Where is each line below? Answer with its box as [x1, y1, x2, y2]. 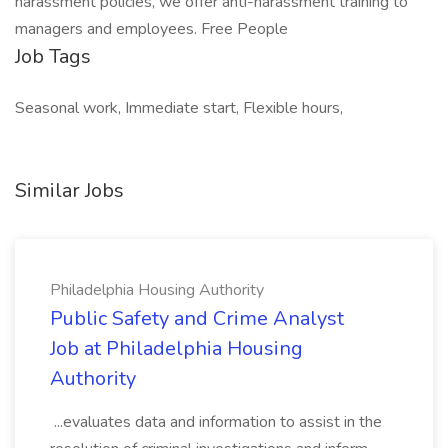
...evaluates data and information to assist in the [50, 411, 382, 433]
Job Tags [15, 43, 91, 70]
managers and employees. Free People [15, 18, 288, 40]
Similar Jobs [15, 177, 124, 204]
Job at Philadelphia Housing [50, 335, 303, 362]
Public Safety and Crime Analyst [50, 305, 344, 332]
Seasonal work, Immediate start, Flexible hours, [15, 97, 343, 119]
